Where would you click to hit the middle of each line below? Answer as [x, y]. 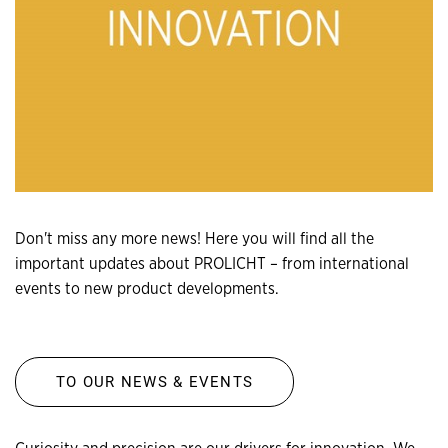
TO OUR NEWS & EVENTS [154, 382]
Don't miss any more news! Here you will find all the [194, 239]
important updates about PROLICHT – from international [212, 264]
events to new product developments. [147, 289]
